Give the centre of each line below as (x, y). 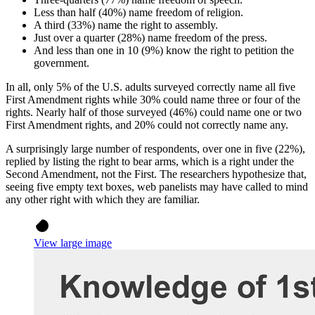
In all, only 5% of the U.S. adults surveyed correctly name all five (150, 86)
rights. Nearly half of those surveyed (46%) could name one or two (154, 112)
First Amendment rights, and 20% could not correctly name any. (147, 124)
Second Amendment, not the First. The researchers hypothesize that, (156, 174)
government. (62, 63)
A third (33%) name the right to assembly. (126, 25)
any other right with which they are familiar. (103, 199)
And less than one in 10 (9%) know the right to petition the (164, 50)
